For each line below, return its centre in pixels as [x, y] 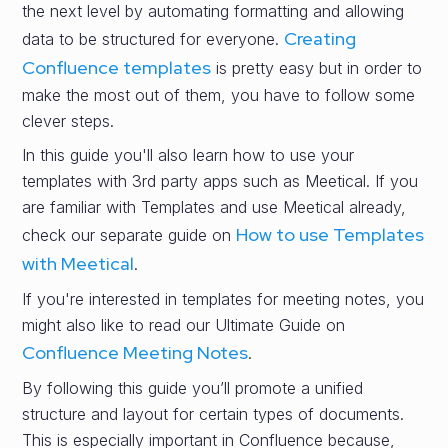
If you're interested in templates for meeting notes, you [223, 299]
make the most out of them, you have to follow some [219, 95]
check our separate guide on [129, 235]
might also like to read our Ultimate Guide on [184, 325]
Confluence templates [117, 67]
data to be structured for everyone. [153, 39]
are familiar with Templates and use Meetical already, [214, 207]
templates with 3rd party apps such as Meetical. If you [220, 181]
